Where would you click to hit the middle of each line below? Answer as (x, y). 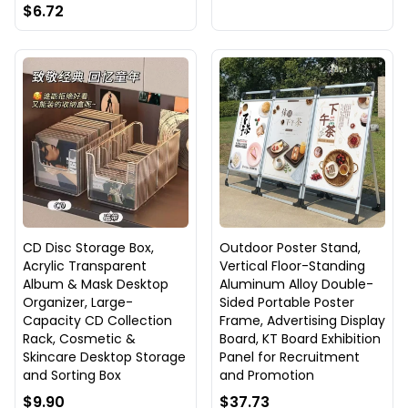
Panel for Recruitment (290, 357)
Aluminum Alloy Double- (296, 284)
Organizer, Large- (78, 302)
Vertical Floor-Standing (292, 265)
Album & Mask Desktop (96, 284)
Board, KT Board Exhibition (300, 338)
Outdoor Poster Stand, (290, 247)
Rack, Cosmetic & (79, 338)
